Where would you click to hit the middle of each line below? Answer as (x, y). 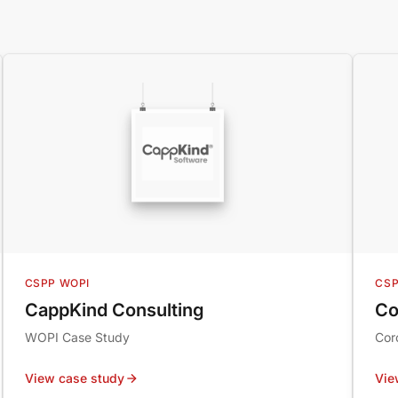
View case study (74, 378)
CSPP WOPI (57, 283)
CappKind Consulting (114, 310)
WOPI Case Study (77, 338)
